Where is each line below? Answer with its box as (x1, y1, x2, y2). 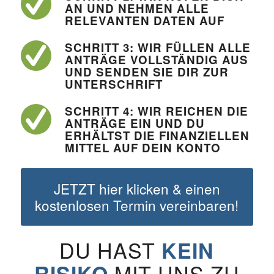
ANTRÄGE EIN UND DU (64, 115, 205, 132)
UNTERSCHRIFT (64, 76, 163, 93)
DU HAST (59, 235, 162, 265)
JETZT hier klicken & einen (53, 179, 220, 199)
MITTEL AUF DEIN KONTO (64, 139, 221, 157)
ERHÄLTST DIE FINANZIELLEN (64, 127, 250, 144)
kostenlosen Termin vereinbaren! (35, 195, 239, 215)
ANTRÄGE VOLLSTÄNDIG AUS (64, 51, 248, 68)
